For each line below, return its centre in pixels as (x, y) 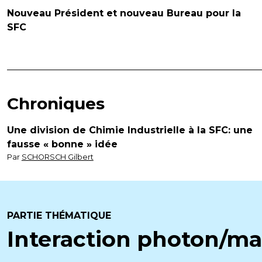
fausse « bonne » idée (62, 144)
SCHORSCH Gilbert (57, 157)
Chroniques (56, 104)
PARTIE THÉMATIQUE (59, 216)
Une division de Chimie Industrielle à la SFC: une (130, 130)
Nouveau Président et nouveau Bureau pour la (124, 13)
